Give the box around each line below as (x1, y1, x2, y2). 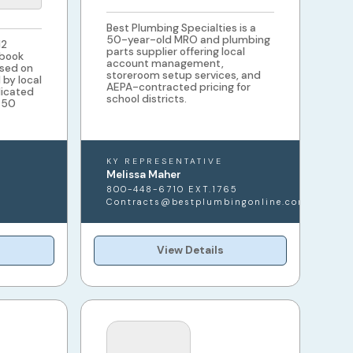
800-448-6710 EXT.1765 (106, 184, 239, 195)
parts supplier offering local (106, 45, 246, 59)
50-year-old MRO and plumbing (106, 33, 271, 47)
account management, (106, 57, 225, 71)
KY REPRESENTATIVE (106, 156, 224, 167)
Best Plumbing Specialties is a (106, 21, 257, 35)
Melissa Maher (106, 168, 182, 182)
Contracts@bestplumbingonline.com (106, 196, 309, 208)
